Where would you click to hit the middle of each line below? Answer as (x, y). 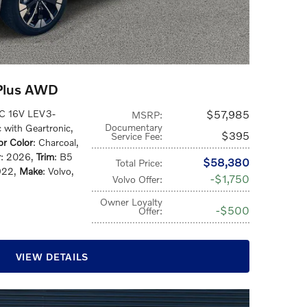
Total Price (138, 163)
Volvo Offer (136, 179)
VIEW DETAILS (52, 256)
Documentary (134, 127)
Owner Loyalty (132, 202)
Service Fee (136, 136)
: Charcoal (54, 142)
